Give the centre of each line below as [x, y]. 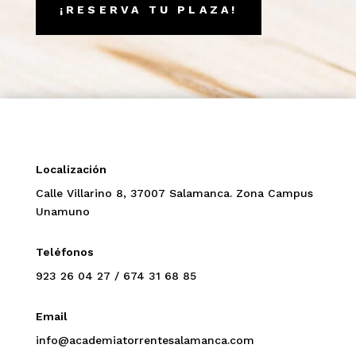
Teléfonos [64, 252]
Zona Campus [274, 193]
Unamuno [62, 211]
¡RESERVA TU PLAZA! [149, 9]
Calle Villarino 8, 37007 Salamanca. [135, 193]
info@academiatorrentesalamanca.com [145, 340]
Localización [71, 169]
